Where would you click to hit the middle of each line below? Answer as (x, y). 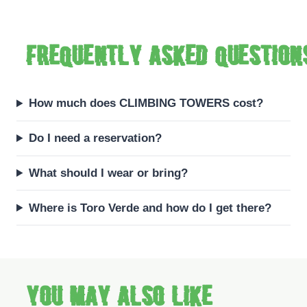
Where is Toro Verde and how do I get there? (150, 208)
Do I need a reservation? (95, 138)
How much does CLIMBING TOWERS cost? (146, 103)
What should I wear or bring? (108, 173)
